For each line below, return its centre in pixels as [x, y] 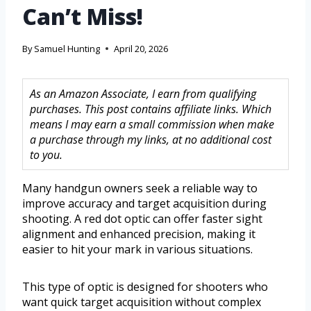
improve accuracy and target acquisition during [144, 204]
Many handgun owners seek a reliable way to [140, 188]
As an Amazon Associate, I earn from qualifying [143, 94]
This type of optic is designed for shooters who [145, 287]
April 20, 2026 [141, 49]
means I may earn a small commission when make [152, 125]
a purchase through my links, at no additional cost [151, 140]
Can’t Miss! [83, 17]
